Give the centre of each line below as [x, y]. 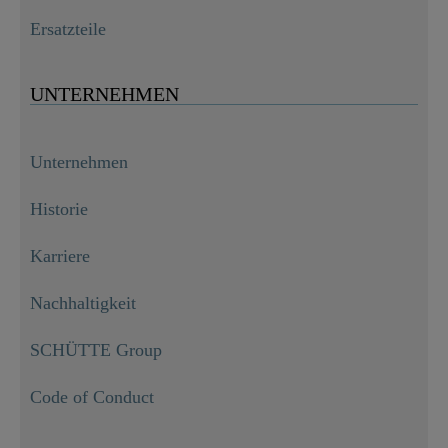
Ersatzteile [68, 29]
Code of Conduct [92, 397]
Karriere [60, 256]
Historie [59, 209]
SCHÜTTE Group [96, 350]
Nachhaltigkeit [83, 303]
